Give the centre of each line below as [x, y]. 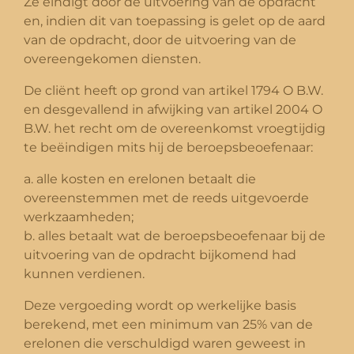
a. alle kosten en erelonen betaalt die [140, 179]
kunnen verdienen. [84, 273]
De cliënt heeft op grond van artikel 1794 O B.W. [173, 90]
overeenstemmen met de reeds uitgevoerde [166, 198]
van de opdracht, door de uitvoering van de [160, 40]
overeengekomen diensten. [112, 58]
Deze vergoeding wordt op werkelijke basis [160, 305]
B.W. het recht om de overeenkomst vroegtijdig [175, 128]
